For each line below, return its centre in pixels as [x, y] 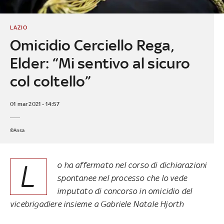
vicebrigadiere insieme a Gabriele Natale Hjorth [97, 204]
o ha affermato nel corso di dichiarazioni [132, 165]
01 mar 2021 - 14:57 [34, 104]
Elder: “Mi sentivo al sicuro [100, 63]
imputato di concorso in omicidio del [125, 191]
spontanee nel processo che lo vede [122, 178]
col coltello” [50, 81]
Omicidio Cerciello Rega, [92, 45]
